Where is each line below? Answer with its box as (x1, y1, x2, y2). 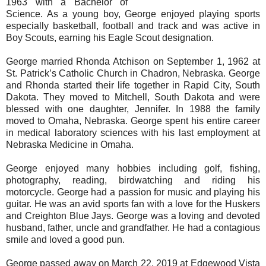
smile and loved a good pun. (6, 235, 127, 245)
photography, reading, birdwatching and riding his (6, 175, 260, 186)
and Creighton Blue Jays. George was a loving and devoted (6, 211, 260, 221)
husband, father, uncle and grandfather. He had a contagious (6, 223, 260, 233)
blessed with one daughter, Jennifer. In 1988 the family (6, 104, 260, 115)
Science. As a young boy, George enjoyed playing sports (6, 9, 260, 20)
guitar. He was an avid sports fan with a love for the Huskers (6, 199, 260, 210)
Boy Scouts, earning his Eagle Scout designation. (6, 33, 216, 43)
